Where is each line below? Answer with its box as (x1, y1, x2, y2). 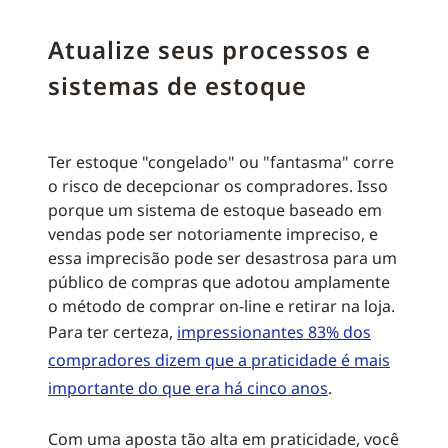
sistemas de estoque (48, 69, 307, 102)
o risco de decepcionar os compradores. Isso (48, 175, 388, 197)
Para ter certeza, (48, 321, 177, 343)
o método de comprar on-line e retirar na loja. (48, 295, 395, 317)
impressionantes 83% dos (177, 321, 371, 343)
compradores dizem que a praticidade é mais (48, 349, 390, 371)
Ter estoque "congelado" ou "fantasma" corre (48, 151, 394, 173)
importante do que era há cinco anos (48, 377, 328, 399)
